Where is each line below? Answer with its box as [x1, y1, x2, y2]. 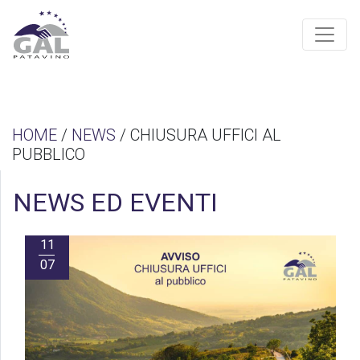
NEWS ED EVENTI [13, 187, 218, 219]
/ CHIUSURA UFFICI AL [116, 125, 281, 145]
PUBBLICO [12, 145, 85, 164]
